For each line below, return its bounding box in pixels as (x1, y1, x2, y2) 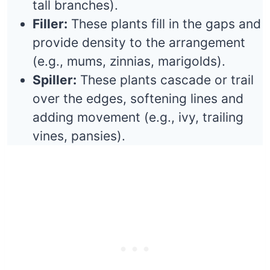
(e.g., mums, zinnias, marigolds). (33, 53, 225, 69)
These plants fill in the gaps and (67, 16, 261, 31)
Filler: (33, 16, 67, 31)
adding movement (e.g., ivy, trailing (33, 109, 243, 125)
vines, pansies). (33, 128, 125, 143)
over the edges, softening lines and (33, 90, 243, 106)
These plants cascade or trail (77, 72, 254, 87)
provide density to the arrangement (33, 34, 245, 50)
